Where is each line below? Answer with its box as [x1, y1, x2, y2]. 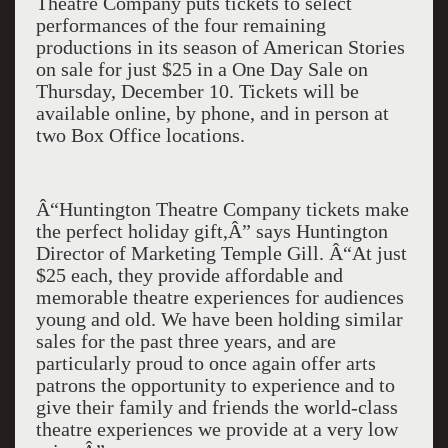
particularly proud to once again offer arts [35, 352, 376, 374]
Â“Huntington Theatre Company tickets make [35, 198, 409, 220]
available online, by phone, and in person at [35, 102, 389, 124]
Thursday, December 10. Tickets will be [35, 80, 359, 102]
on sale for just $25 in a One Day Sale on [35, 58, 368, 80]
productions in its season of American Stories [35, 36, 405, 58]
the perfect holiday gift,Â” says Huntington [35, 220, 388, 242]
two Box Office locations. [35, 124, 245, 146]
